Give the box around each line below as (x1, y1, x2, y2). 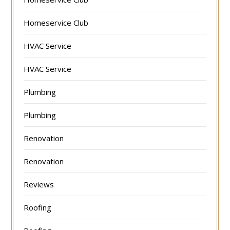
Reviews (24, 179, 54, 190)
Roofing (24, 202, 52, 213)
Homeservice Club (24, 17, 89, 28)
